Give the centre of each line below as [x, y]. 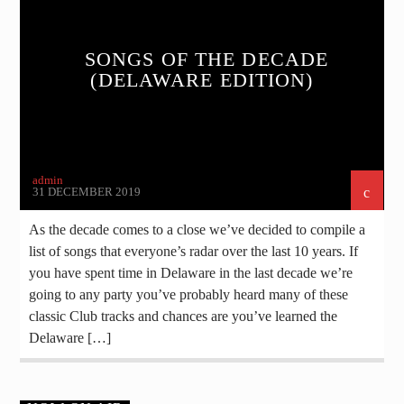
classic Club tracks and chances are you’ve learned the [184, 316]
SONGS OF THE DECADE [207, 59]
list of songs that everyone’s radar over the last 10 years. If [194, 251]
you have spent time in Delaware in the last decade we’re [191, 272]
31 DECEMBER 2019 [87, 191]
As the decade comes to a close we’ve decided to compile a [197, 229]
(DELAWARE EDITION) [202, 79]
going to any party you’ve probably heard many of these [189, 294]
